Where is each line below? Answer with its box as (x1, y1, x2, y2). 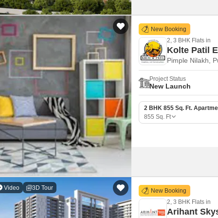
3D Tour (32, 184, 53, 191)
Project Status (149, 75, 186, 82)
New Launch (149, 82, 191, 90)
